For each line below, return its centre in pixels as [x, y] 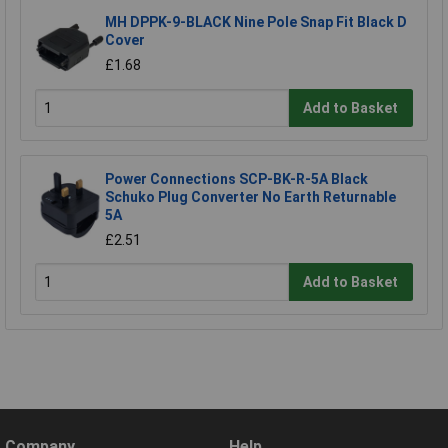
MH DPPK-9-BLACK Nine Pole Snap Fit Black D [256, 22]
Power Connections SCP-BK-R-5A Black [236, 179]
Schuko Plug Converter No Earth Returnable [250, 197]
